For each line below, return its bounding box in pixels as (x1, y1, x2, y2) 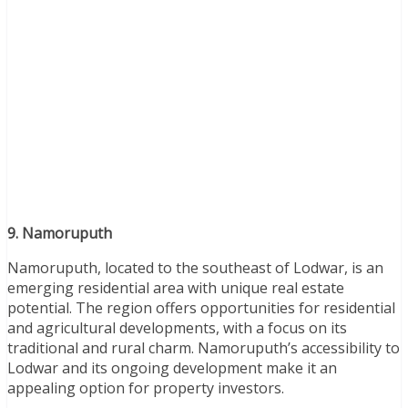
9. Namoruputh (7, 222, 112, 243)
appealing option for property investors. (7, 377, 284, 398)
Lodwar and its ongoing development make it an (7, 357, 337, 378)
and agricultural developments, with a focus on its (7, 317, 347, 338)
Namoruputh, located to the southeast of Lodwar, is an (7, 257, 383, 278)
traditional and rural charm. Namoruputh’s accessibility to (7, 337, 400, 358)
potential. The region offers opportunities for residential (7, 297, 395, 318)
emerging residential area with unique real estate (7, 277, 344, 298)
